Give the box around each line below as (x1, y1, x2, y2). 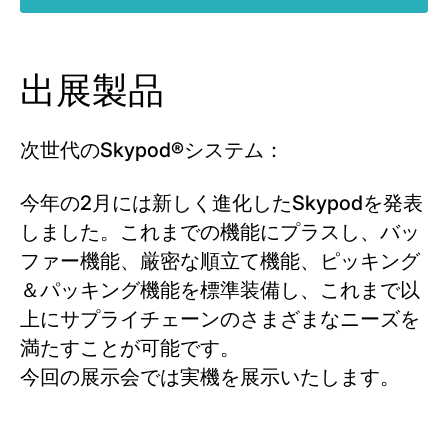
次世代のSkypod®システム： (20, 138, 284, 162)
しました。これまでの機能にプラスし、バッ (20, 220, 420, 244)
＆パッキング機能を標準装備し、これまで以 (20, 278, 420, 302)
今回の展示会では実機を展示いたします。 (20, 365, 400, 389)
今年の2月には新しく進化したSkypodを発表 (20, 191, 423, 215)
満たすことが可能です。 (20, 336, 240, 360)
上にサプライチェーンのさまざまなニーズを (20, 307, 420, 331)
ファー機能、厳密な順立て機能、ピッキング (20, 249, 420, 273)
